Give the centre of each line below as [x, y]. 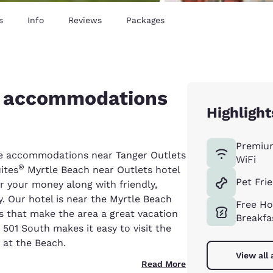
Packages [145, 20]
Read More [164, 264]
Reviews [85, 20]
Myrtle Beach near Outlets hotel [102, 169]
